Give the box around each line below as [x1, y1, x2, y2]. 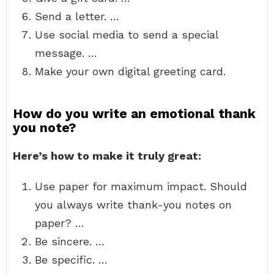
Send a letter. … [35, 10, 119, 23]
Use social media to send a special [35, 28, 218, 41]
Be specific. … [35, 253, 108, 266]
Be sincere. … [35, 235, 105, 248]
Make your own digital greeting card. [35, 65, 226, 78]
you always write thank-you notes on [35, 198, 232, 211]
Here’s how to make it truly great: [13, 149, 201, 162]
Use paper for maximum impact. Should [35, 180, 247, 193]
